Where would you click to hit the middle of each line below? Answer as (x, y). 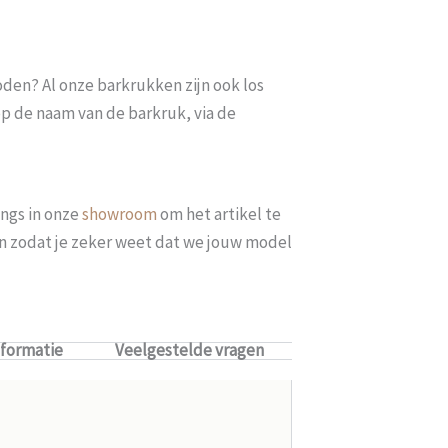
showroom (119, 213)
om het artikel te (219, 213)
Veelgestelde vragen (189, 349)
